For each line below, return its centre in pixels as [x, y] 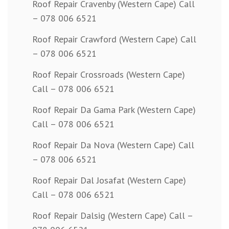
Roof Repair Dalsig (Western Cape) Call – [112, 216]
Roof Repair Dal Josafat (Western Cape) [109, 180]
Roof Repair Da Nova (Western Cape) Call [113, 145]
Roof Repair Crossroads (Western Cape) [109, 75]
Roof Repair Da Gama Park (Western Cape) [114, 110]
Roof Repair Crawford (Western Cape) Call [114, 39]
